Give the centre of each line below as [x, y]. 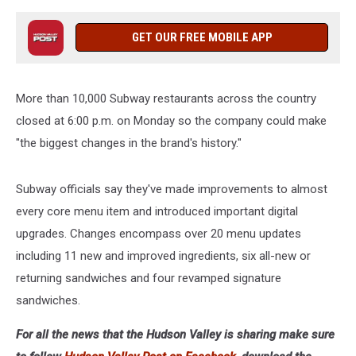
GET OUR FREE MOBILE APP [202, 37]
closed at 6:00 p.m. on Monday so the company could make [171, 121]
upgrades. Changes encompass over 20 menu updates [159, 234]
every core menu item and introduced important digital [157, 211]
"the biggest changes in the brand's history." [129, 143]
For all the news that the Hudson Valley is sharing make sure [175, 335]
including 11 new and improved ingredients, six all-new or [163, 256]
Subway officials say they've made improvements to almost [172, 189]
